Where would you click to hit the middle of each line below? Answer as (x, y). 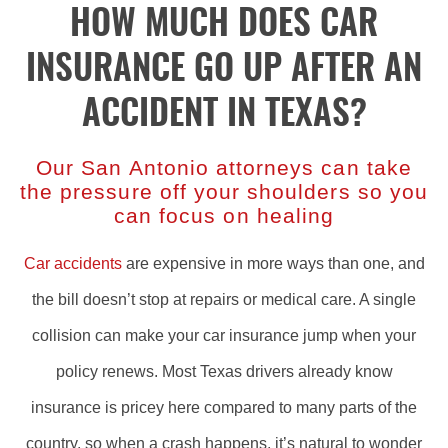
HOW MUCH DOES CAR (224, 25)
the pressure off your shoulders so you (224, 191)
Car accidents (72, 263)
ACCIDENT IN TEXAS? (224, 115)
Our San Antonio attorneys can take (224, 167)
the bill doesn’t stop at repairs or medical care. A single (224, 299)
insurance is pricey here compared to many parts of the (224, 407)
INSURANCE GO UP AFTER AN (224, 70)
